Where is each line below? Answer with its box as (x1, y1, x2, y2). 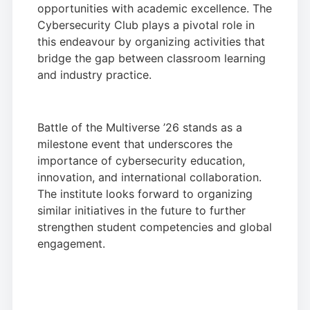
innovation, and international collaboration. (37, 170, 262, 185)
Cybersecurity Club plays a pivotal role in (37, 17, 255, 32)
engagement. (37, 237, 105, 251)
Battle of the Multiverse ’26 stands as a (37, 120, 242, 135)
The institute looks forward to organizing (37, 187, 253, 201)
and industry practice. (37, 67, 152, 82)
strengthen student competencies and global (37, 220, 272, 235)
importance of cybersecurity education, (37, 154, 245, 168)
